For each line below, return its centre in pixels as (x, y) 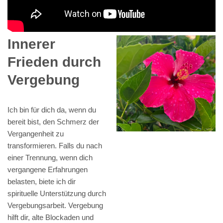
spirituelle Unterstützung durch (57, 194)
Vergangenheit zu (36, 134)
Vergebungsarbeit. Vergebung (55, 206)
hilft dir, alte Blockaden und (51, 218)
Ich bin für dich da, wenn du (52, 110)
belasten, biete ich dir (42, 182)
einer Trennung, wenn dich (50, 158)
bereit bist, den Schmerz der (53, 122)
